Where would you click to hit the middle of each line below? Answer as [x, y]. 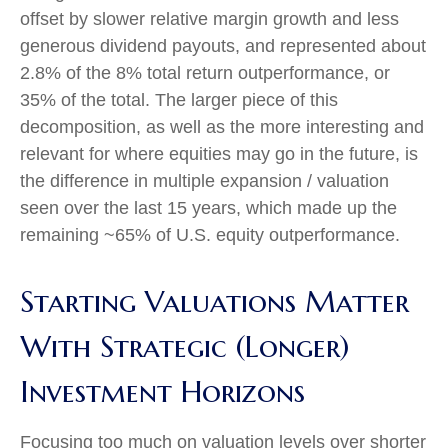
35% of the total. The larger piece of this [179, 100]
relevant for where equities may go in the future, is [219, 154]
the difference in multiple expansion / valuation [204, 181]
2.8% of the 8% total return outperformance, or [205, 73]
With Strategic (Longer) [184, 346]
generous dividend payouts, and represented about [223, 46]
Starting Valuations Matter [214, 301]
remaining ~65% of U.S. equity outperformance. [210, 235]
